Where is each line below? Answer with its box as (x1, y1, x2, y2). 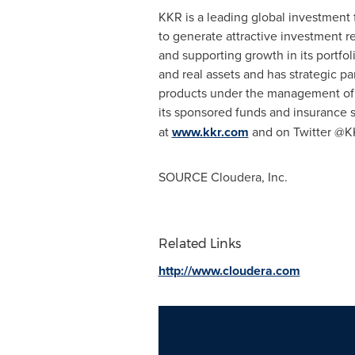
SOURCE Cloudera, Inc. (158, 168, 288, 185)
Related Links (158, 236, 241, 251)
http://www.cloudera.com (158, 261, 300, 280)
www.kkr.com (171, 123, 249, 141)
